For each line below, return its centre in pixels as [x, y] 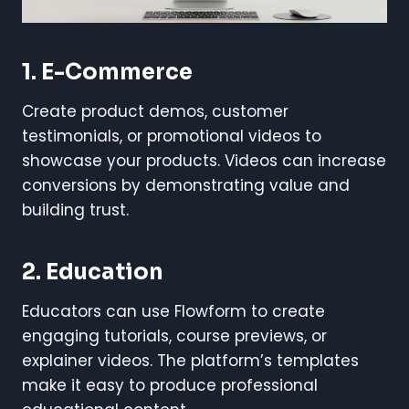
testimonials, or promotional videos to [172, 136]
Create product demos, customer [155, 111]
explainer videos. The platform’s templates [190, 360]
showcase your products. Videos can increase [204, 160]
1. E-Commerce [107, 72]
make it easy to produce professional [170, 385]
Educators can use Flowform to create [173, 311]
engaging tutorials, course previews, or [174, 336]
